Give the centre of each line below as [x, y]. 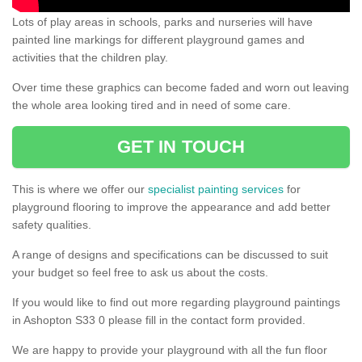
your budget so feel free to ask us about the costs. [140, 272]
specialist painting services [216, 189]
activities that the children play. [90, 57]
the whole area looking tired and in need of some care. [152, 105]
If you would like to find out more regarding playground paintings [176, 302]
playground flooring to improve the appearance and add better [171, 206]
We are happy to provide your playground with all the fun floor [170, 349]
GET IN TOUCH [181, 146]
